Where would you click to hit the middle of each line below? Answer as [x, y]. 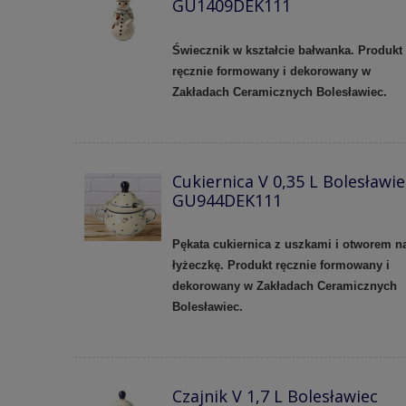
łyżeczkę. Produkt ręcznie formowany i [280, 266]
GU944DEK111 [227, 200]
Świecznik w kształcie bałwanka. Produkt [287, 50]
